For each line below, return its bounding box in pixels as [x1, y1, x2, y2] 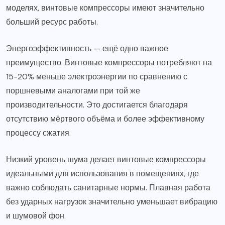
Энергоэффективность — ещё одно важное [6, 43, 168, 54]
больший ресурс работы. [6, 16, 98, 27]
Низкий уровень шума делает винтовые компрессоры [6, 154, 206, 165]
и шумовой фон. [6, 210, 66, 221]
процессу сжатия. [6, 127, 71, 138]
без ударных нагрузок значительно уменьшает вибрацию [6, 196, 217, 207]
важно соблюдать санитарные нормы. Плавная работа [6, 182, 210, 193]
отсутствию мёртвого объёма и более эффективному [6, 113, 204, 124]
